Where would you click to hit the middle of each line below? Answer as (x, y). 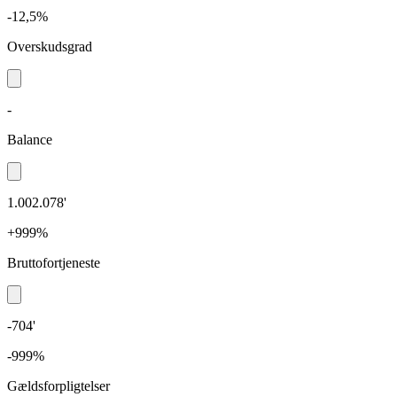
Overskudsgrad (50, 46)
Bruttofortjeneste (54, 262)
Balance (30, 139)
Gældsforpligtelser (58, 385)
